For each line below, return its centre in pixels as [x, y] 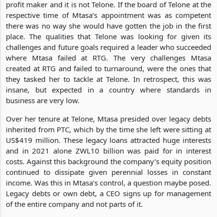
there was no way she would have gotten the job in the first [108, 25]
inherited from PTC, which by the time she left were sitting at [108, 129]
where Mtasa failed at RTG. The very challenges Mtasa [108, 57]
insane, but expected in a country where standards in [108, 89]
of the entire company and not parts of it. [74, 204]
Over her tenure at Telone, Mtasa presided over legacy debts [108, 118]
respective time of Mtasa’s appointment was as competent [108, 15]
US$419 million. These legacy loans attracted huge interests [108, 140]
